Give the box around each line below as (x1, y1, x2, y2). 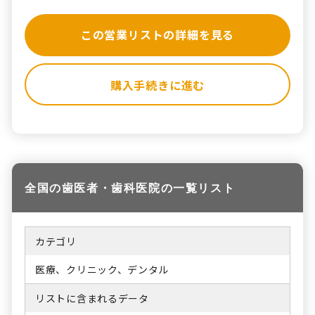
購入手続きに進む (110, 76, 205, 94)
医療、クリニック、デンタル (35, 262, 169, 276)
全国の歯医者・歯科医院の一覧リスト (25, 180, 236, 194)
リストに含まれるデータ (35, 290, 149, 305)
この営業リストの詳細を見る (80, 25, 235, 43)
